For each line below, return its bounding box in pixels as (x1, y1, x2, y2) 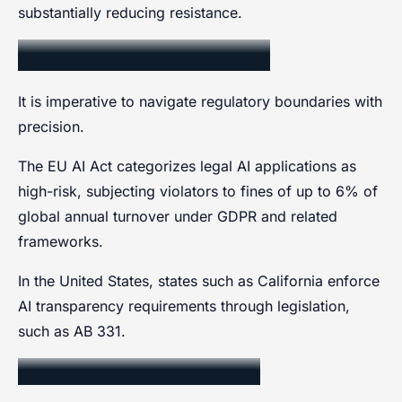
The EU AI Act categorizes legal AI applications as (18, 156, 356, 175)
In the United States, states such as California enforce (18, 271, 380, 290)
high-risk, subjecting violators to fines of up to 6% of (18, 181, 378, 200)
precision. (18, 117, 84, 135)
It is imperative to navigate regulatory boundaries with (18, 92, 382, 110)
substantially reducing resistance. (18, 3, 242, 22)
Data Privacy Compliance (18, 359, 260, 383)
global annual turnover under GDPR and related (18, 206, 337, 225)
